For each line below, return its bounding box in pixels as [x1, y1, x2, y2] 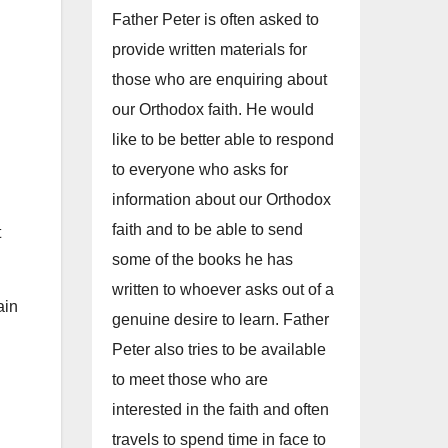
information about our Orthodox [112, 191, 331, 208]
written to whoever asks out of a [112, 281, 334, 298]
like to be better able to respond [112, 131, 334, 148]
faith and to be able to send [112, 221, 303, 238]
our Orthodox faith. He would [112, 101, 314, 118]
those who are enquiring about [112, 71, 327, 88]
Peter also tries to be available [112, 341, 326, 358]
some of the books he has [112, 251, 293, 268]
